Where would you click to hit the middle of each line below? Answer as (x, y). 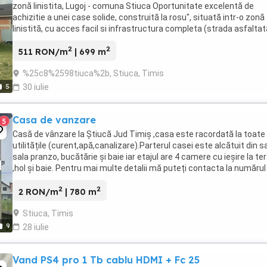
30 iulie (36, 87)
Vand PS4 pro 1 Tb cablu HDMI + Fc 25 (106, 260)
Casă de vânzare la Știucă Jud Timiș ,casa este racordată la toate (139, 134)
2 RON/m (38, 192)
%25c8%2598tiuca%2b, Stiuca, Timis (93, 74)
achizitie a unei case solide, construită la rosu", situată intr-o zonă (139, 17)
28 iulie (36, 227)
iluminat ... (32, 40)
